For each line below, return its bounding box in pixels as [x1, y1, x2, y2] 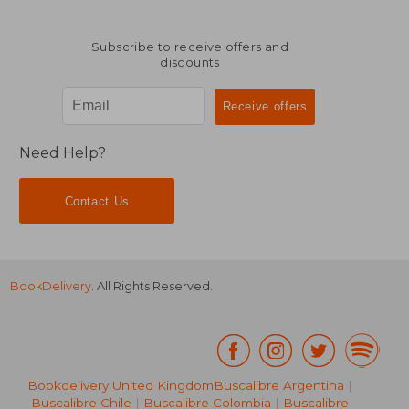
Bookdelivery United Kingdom [27, 378, 214, 393]
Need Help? [19, 144, 107, 163]
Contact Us [64, 194, 130, 208]
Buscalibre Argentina [214, 378, 344, 393]
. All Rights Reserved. [91, 279, 214, 294]
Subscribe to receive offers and [91, 39, 288, 54]
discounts [160, 55, 220, 69]
